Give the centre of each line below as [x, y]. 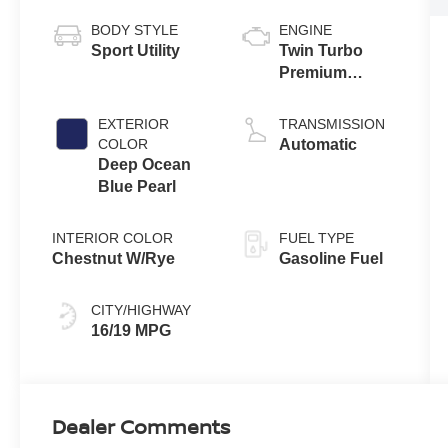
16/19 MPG [131, 330]
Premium [312, 72]
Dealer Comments [141, 426]
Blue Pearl [137, 186]
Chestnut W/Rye [114, 258]
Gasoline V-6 [326, 94]
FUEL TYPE [316, 237]
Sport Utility [136, 50]
